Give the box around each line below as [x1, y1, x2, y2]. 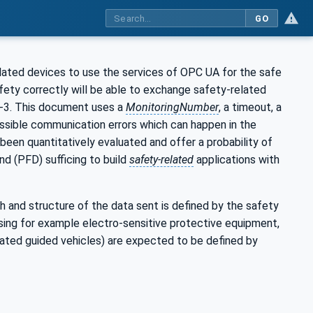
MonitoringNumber [126, 100, 219, 114]
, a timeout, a [219, 100, 282, 114]
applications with [194, 152, 279, 166]
